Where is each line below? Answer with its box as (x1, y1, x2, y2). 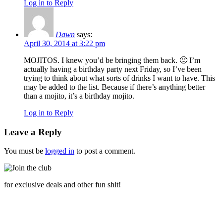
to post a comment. (74, 147, 135, 156)
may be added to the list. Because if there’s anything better (24, 82, 205, 91)
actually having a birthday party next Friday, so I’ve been (24, 64, 202, 73)
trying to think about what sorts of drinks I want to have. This (24, 73, 215, 82)
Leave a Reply (4, 126, 62, 137)
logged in (45, 147, 74, 156)
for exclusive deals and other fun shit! (4, 180, 121, 189)
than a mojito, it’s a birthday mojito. (24, 91, 134, 100)
